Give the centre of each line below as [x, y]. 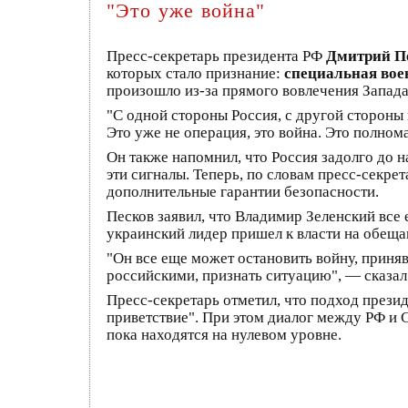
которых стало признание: [195, 73]
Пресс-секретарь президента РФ [216, 56]
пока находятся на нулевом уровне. [224, 335]
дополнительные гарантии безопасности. [243, 192]
